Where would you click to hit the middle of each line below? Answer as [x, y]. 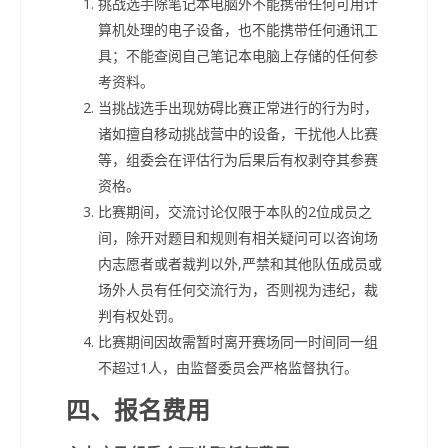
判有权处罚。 [140, 315]
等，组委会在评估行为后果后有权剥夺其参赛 [238, 159]
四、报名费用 [138, 410]
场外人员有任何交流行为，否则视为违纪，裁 [238, 289]
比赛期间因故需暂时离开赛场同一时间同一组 [238, 341]
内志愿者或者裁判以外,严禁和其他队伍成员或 [240, 263]
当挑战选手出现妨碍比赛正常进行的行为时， [238, 107]
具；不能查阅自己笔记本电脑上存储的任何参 [238, 55]
